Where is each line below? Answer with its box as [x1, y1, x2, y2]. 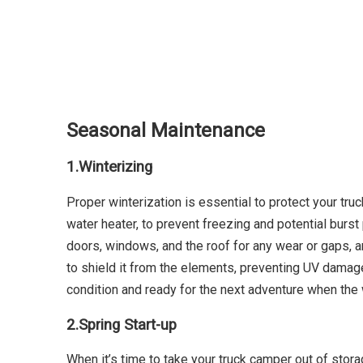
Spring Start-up [79, 315, 177, 334]
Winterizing [79, 158, 152, 177]
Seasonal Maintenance [66, 119, 265, 143]
